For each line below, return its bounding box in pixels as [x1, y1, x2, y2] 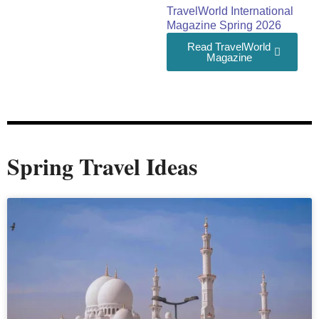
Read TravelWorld [187, 41, 271, 53]
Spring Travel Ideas [7, 150, 197, 184]
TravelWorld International [167, 5, 293, 18]
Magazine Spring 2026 [167, 19, 281, 32]
